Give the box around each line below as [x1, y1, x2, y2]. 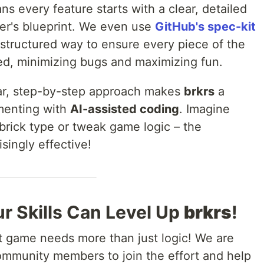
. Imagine [179, 102, 230, 117]
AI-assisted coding [70, 102, 179, 117]
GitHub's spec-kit [155, 19, 256, 34]
